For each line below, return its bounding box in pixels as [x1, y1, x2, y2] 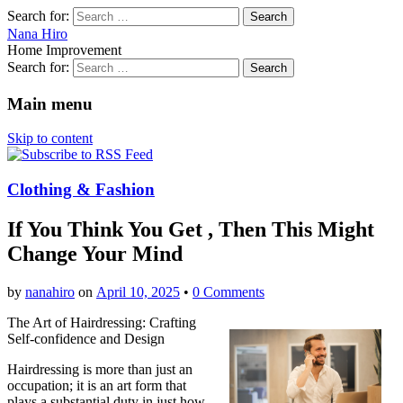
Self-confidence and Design [7, 330, 165, 346]
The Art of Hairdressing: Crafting [7, 314, 196, 330]
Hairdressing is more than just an [7, 361, 193, 377]
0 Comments [193, 283, 264, 300]
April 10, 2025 [96, 283, 180, 300]
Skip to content [7, 130, 93, 147]
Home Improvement [7, 42, 121, 58]
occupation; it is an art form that [7, 377, 186, 393]
